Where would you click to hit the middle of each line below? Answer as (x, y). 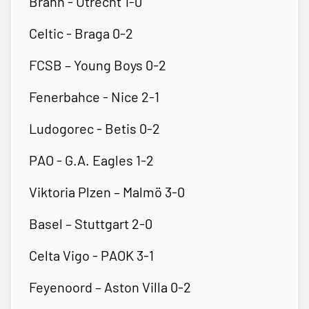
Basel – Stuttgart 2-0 (91, 223)
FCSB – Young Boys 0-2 (98, 64)
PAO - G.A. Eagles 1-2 (91, 160)
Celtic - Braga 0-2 (81, 33)
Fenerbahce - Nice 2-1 (94, 96)
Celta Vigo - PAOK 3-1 (91, 255)
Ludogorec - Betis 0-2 (94, 128)
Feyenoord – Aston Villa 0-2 (110, 287)
